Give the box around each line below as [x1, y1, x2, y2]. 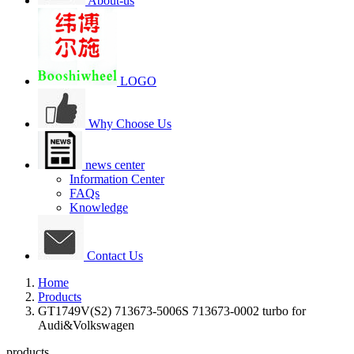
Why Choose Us [85, 117, 171, 130]
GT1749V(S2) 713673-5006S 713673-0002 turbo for [38, 304, 306, 318]
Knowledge [70, 201, 128, 214]
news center [82, 158, 145, 171]
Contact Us [84, 249, 143, 262]
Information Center [70, 172, 164, 186]
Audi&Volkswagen [38, 318, 134, 332]
